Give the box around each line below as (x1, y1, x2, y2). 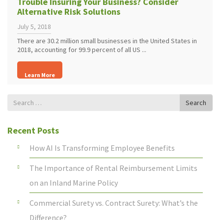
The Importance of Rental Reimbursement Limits (29, 163, 197, 173)
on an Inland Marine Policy (29, 178, 118, 188)
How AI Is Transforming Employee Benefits (29, 143, 175, 153)
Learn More (25, 71, 55, 79)
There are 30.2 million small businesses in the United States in (17, 36, 197, 46)
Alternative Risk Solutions (17, 6, 120, 18)
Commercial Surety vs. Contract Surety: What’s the (29, 198, 198, 208)
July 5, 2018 (17, 22, 51, 31)
